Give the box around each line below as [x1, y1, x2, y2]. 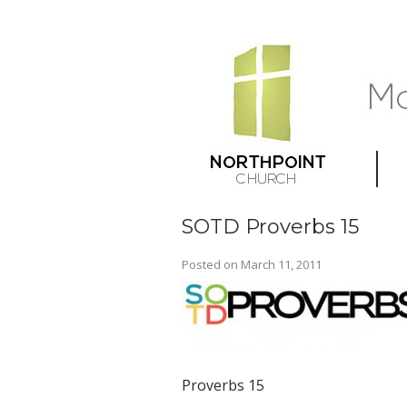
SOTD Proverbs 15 [181, 214, 359, 239]
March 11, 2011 [240, 256, 322, 273]
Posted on [181, 256, 241, 273]
